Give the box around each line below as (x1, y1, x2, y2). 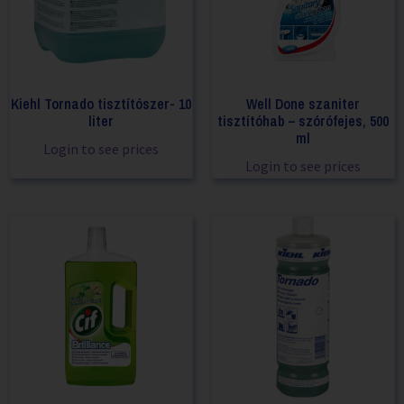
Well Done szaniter (246, 94, 360, 115)
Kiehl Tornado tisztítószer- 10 (11, 94, 191, 115)
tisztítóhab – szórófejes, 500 (217, 111, 389, 132)
